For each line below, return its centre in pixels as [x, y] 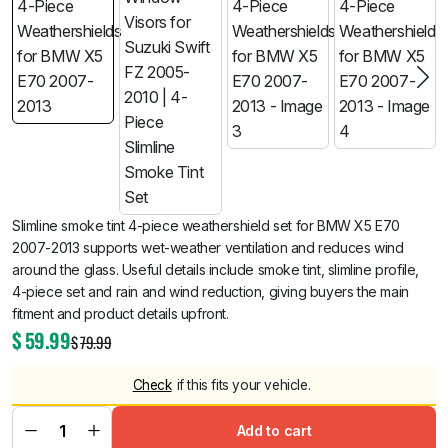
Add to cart [274, 430]
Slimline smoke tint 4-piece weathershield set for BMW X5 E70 [206, 225]
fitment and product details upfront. [120, 313]
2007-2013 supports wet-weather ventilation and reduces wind [208, 247]
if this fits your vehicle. [243, 384]
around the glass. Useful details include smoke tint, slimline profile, [216, 269]
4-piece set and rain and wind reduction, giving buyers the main [210, 291]
